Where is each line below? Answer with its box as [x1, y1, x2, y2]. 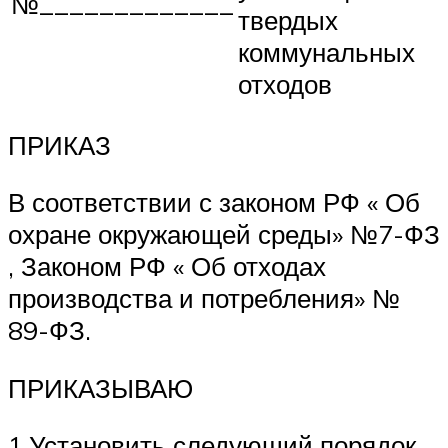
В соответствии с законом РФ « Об [8, 186, 420, 219]
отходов [238, 67, 332, 100]
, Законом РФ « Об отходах [8, 250, 326, 283]
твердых [238, 3, 338, 36]
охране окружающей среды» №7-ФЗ [8, 218, 440, 251]
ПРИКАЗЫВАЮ [8, 371, 193, 404]
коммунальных [238, 35, 415, 68]
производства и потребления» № [8, 282, 400, 315]
